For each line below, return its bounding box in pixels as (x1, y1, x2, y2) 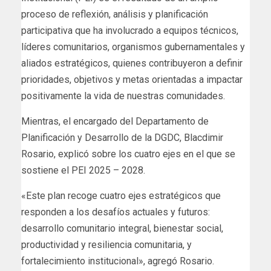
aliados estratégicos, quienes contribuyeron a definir (21, 57, 243, 69)
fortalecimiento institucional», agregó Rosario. (21, 255, 214, 267)
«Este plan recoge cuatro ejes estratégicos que (21, 189, 221, 201)
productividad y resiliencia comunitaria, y (21, 238, 192, 250)
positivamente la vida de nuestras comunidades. (21, 90, 225, 102)
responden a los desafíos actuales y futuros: (21, 206, 210, 218)
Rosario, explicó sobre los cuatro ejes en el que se (21, 148, 235, 160)
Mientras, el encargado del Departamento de (21, 115, 209, 127)
